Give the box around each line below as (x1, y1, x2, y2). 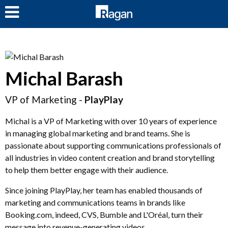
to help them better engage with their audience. (5, 164, 168, 175)
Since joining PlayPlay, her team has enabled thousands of (5, 185, 203, 195)
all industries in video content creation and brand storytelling (5, 152, 215, 162)
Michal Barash (5, 67, 123, 90)
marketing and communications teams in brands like (5, 197, 185, 207)
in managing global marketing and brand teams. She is (5, 128, 190, 138)
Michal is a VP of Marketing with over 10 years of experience (5, 116, 217, 126)
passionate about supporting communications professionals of (5, 140, 221, 150)
